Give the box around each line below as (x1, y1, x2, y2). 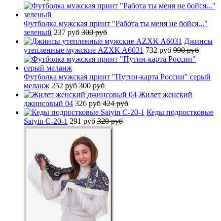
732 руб (146, 45, 173, 54)
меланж (24, 81, 49, 90)
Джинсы (184, 37, 213, 45)
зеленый (24, 28, 52, 37)
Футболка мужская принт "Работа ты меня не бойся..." (24, 19, 208, 28)
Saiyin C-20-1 (24, 116, 68, 125)
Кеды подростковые (147, 108, 214, 116)
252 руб (51, 81, 79, 90)
